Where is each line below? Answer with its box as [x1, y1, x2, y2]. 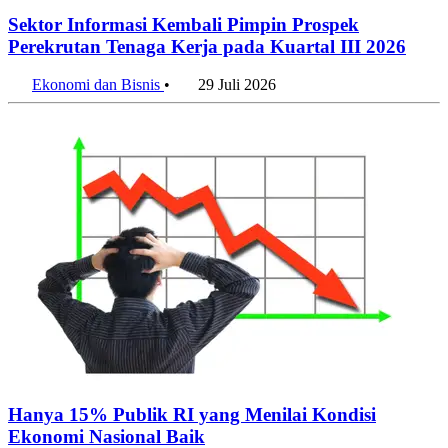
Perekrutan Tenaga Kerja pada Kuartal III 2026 [8, 53, 406, 75]
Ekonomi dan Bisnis [32, 94, 164, 112]
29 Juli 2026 [198, 94, 276, 112]
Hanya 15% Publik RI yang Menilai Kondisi [8, 422, 376, 444]
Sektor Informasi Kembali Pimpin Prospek [8, 31, 359, 53]
